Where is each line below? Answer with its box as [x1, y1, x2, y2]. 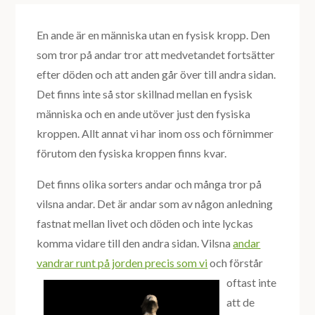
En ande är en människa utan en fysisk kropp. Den [37, 28, 271, 42]
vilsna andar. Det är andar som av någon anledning [37, 197, 274, 211]
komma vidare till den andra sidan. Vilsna [37, 236, 233, 250]
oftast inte [226, 276, 277, 290]
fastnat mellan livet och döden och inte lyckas [37, 217, 254, 231]
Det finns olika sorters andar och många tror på [37, 177, 262, 191]
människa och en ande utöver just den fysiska [37, 107, 251, 121]
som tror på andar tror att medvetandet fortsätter [37, 48, 276, 62]
